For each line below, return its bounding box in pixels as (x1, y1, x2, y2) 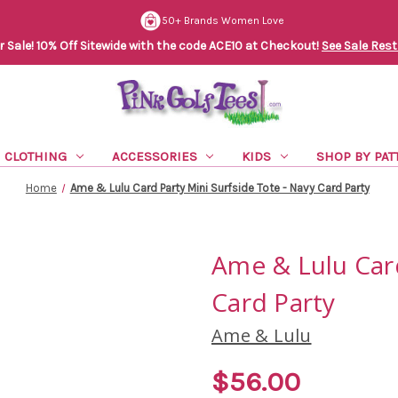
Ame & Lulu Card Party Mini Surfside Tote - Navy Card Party (69, 180, 370, 195)
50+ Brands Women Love (161, 14, 284, 28)
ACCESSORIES (111, 147, 197, 164)
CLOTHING (4, 147, 67, 164)
